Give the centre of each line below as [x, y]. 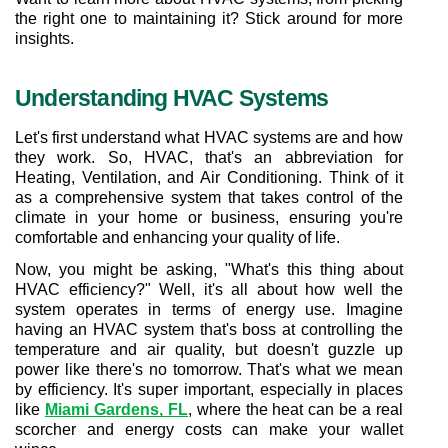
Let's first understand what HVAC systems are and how [209, 137]
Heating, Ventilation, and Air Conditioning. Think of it [209, 177]
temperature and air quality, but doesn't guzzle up [209, 349]
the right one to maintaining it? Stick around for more [209, 18]
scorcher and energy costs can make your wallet [209, 429]
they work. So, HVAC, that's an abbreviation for [209, 157]
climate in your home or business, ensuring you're [209, 217]
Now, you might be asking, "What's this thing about [209, 269]
